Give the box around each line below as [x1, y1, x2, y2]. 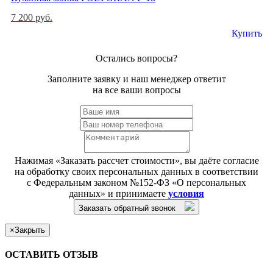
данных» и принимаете [69, 188, 168, 199]
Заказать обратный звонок [79, 204, 175, 213]
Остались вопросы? [96, 53, 177, 64]
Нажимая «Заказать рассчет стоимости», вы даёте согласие [14, 155, 259, 166]
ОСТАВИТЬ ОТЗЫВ [5, 249, 98, 260]
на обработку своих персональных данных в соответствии [15, 166, 258, 177]
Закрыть [15, 225, 45, 235]
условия [168, 188, 204, 199]
